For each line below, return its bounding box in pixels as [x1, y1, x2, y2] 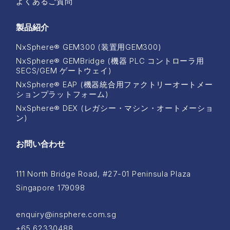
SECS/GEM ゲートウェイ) [16, 66, 112, 76]
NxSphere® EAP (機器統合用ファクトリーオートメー [16, 80, 213, 90]
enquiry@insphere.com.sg [16, 209, 117, 220]
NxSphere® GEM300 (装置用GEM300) [16, 42, 162, 52]
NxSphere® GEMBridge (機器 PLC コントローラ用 [16, 56, 204, 66]
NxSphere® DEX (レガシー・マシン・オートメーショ [16, 103, 214, 113]
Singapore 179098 [16, 183, 85, 193]
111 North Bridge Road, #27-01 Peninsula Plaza [16, 169, 191, 179]
